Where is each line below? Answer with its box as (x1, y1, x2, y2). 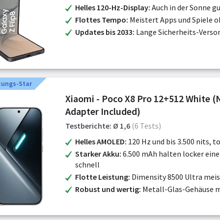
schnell (75, 160, 100, 169)
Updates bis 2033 (75, 27, 133, 37)
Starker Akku (75, 149, 119, 159)
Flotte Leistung (75, 172, 128, 182)
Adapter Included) (65, 105, 140, 117)
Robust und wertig (75, 184, 139, 194)
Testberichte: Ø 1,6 (65, 121, 130, 131)
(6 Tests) (132, 121, 161, 131)
